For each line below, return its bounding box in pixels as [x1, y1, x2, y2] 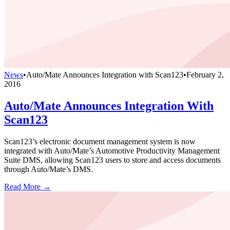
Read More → [4, 182, 51, 191]
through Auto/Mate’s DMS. [4, 164, 93, 174]
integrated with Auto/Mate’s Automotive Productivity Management [4, 146, 220, 155]
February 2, [186, 70, 224, 79]
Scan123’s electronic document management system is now [4, 137, 196, 146]
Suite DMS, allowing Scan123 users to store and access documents [4, 155, 221, 164]
